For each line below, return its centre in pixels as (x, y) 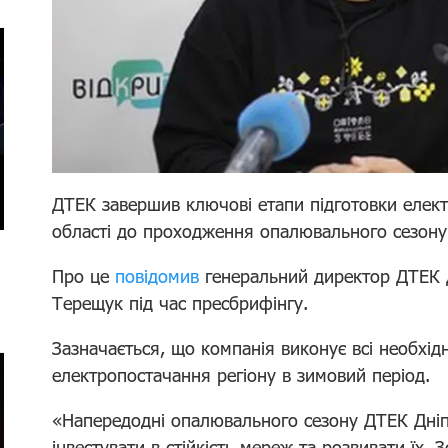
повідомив (157, 275)
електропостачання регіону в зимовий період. (241, 374)
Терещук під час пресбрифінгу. (180, 302)
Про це (84, 275)
